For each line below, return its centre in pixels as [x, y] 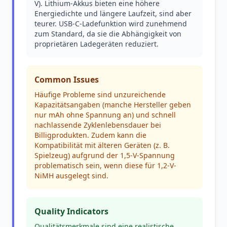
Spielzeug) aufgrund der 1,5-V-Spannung [105, 155]
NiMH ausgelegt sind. [71, 176]
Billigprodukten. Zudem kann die [90, 135]
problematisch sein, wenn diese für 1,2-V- [105, 165]
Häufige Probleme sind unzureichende [100, 94]
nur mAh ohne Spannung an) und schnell [105, 115]
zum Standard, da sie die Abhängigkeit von [108, 34]
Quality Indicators [71, 211]
